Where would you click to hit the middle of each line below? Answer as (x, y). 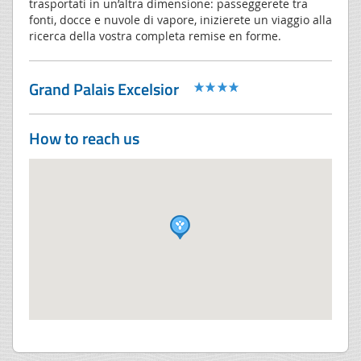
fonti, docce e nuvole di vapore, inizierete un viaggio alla (180, 19)
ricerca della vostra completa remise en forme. (155, 35)
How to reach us (84, 138)
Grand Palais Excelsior (104, 89)
